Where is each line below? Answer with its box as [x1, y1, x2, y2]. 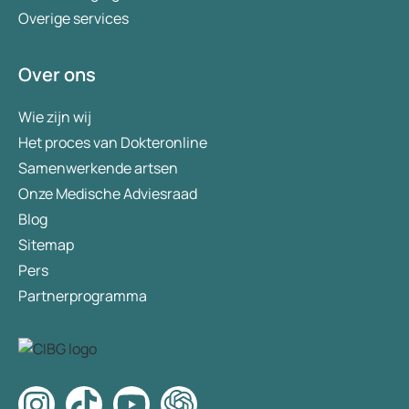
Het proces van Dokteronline [18, 132, 207, 153]
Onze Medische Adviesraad [18, 184, 197, 204]
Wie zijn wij [18, 107, 91, 128]
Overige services [18, 8, 129, 29]
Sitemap [18, 235, 74, 256]
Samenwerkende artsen [18, 158, 178, 179]
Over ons [18, 62, 96, 88]
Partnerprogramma [18, 286, 147, 307]
